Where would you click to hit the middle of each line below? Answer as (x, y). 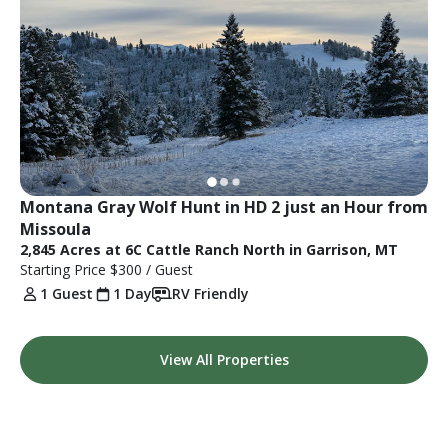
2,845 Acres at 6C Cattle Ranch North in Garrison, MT (209, 249)
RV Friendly (210, 293)
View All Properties (224, 359)
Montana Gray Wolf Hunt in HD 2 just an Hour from (224, 206)
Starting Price (65, 269)
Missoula (55, 228)
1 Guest (66, 293)
